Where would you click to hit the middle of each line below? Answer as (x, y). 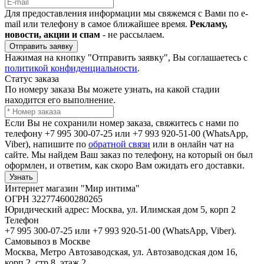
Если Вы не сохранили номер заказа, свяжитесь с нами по (122, 123)
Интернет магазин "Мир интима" (72, 188)
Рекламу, (209, 24)
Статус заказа (32, 78)
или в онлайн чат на (192, 144)
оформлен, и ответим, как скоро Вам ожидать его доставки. (125, 165)
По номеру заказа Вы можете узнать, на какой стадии (112, 89)
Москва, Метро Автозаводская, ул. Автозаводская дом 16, (121, 252)
